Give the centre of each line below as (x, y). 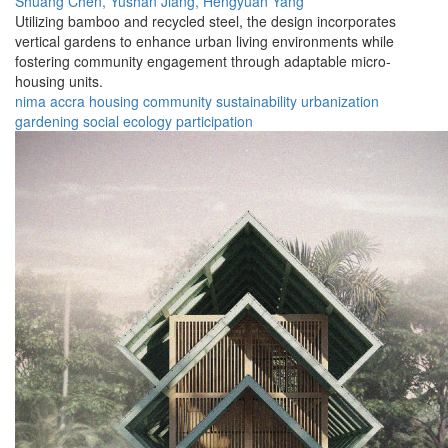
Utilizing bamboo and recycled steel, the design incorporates (205, 21)
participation (214, 121)
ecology (147, 121)
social (101, 121)
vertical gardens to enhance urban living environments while (204, 41)
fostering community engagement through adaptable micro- (203, 61)
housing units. (59, 81)
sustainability (256, 101)
